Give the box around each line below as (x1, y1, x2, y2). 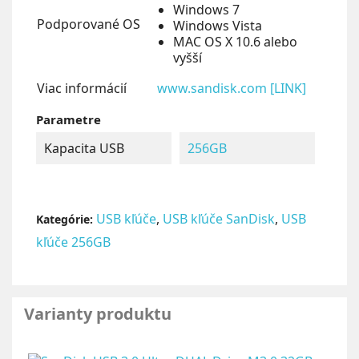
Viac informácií (37, 79, 127, 97)
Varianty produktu (24, 303, 171, 325)
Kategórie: (36, 212, 93, 227)
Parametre (36, 111, 101, 127)
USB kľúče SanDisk (163, 210, 275, 228)
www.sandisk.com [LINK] (157, 79, 306, 97)
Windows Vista (173, 17, 262, 34)
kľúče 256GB (36, 233, 111, 251)
